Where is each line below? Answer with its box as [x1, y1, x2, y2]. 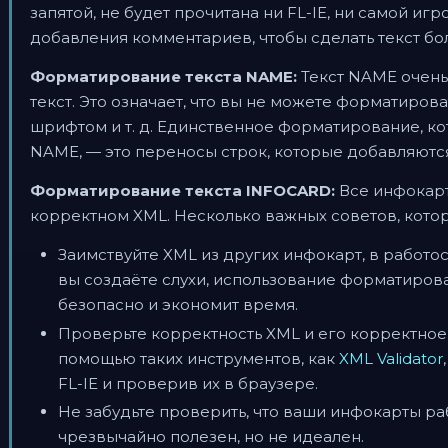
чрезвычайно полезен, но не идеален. [58, 427, 364, 446]
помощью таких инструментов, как [58, 348, 339, 368]
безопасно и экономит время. [58, 295, 298, 314]
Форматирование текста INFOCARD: [30, 181, 335, 200]
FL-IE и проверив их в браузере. [58, 373, 318, 393]
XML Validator [339, 348, 443, 368]
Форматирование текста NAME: [30, 67, 297, 86]
